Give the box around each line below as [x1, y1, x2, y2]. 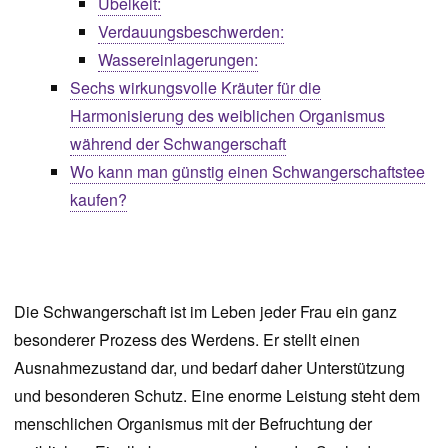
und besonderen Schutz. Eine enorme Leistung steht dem [14, 384, 420, 407]
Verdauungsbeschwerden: [98, 20, 284, 43]
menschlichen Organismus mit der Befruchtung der [14, 412, 372, 435]
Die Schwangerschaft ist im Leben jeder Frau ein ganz [14, 300, 397, 323]
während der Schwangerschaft [70, 132, 286, 155]
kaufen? [70, 188, 127, 211]
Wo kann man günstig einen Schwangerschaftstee [70, 160, 425, 183]
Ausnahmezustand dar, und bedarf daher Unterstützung [14, 356, 405, 379]
